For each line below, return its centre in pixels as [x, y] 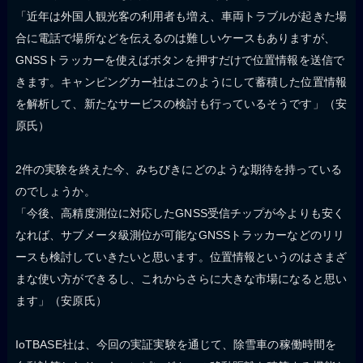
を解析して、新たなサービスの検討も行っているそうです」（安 [181, 104]
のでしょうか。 [55, 192]
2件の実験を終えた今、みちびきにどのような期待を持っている [178, 170]
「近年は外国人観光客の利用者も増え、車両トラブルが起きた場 [181, 17]
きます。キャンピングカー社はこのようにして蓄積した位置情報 [181, 82]
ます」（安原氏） [61, 301]
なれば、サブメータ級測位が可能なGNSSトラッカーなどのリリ [179, 235]
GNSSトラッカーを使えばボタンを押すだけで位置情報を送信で [179, 60]
